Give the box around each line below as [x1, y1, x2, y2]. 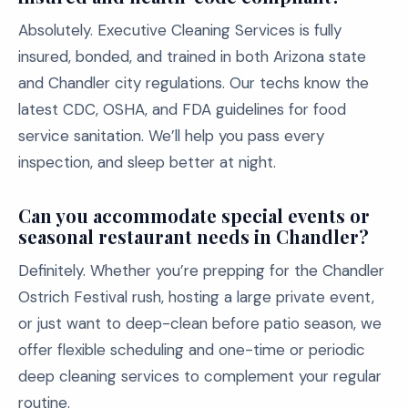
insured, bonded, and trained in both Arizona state [18, 46, 366, 66]
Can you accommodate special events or [18, 203, 370, 228]
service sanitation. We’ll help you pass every [18, 126, 324, 146]
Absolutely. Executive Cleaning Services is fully [18, 20, 342, 40]
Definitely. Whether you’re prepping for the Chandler [18, 260, 384, 280]
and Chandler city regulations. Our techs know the [18, 73, 369, 93]
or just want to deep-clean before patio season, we [18, 313, 382, 333]
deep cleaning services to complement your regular [18, 366, 382, 386]
